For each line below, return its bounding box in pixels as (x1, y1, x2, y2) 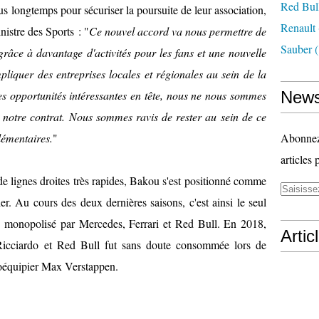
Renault (281, 20, 315, 35)
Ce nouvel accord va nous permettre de (88, 23, 267, 38)
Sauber (281, 41, 312, 56)
